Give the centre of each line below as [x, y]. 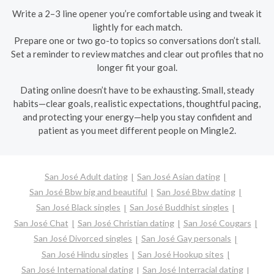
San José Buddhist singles [179, 207]
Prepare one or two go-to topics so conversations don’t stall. [137, 40]
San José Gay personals [186, 239]
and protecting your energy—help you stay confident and [137, 117]
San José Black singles [78, 207]
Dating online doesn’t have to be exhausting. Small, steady [137, 90]
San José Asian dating [179, 176]
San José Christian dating [126, 223]
